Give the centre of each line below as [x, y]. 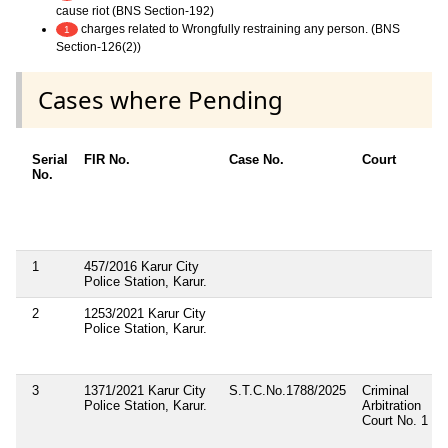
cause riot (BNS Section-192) [135, 10]
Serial [50, 159]
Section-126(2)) [98, 46]
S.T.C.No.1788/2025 [287, 390]
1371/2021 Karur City [145, 390]
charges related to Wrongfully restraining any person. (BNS [239, 28]
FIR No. [107, 159]
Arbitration [391, 405]
